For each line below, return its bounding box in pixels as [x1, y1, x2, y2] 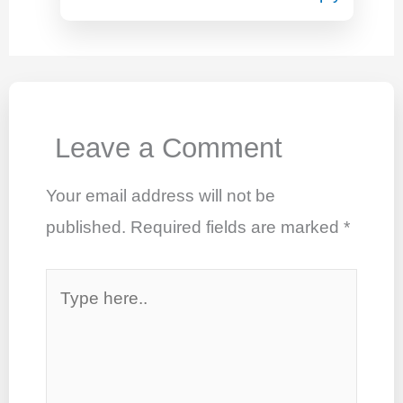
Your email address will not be [46, 186, 276, 206]
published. [46, 218, 127, 237]
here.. [45, 305, 90, 325]
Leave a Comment [55, 132, 283, 165]
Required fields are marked [130, 218, 345, 237]
